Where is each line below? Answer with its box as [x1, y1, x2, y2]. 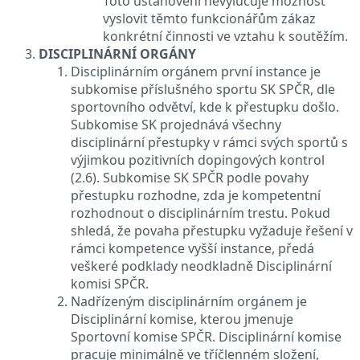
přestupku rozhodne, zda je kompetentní [71, 186, 321, 204]
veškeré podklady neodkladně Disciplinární [71, 256, 332, 275]
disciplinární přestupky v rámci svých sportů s [71, 133, 348, 151]
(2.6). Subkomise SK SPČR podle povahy [71, 168, 309, 186]
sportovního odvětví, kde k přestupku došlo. [71, 97, 339, 116]
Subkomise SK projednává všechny [71, 115, 281, 133]
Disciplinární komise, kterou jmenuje [71, 309, 293, 328]
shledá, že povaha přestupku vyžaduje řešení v [71, 221, 353, 239]
